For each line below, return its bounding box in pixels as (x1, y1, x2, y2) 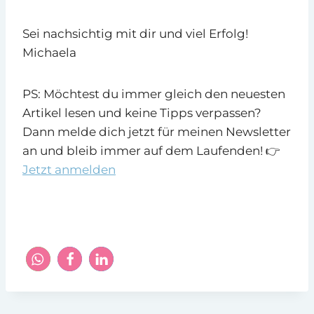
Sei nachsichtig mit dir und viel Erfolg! (22, 26, 248, 41)
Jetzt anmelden (22, 162, 116, 177)
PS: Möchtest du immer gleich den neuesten (22, 86, 285, 101)
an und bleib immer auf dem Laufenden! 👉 (22, 143, 280, 158)
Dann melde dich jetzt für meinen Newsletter (22, 124, 291, 139)
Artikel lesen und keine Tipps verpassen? (22, 105, 261, 120)
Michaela (22, 45, 76, 60)
